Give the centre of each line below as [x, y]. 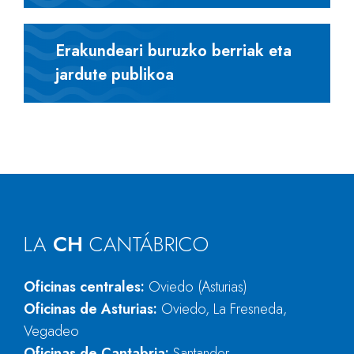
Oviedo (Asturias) [198, 287]
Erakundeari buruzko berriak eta [173, 51]
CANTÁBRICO [149, 244]
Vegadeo [51, 331]
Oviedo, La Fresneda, [224, 309]
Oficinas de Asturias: [92, 309]
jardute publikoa [115, 75]
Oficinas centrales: [86, 287]
